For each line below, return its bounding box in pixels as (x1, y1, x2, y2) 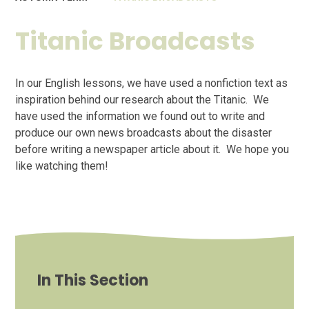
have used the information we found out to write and (15, 109, 266, 123)
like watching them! (15, 159, 109, 172)
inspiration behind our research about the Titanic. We (15, 92, 270, 106)
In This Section (37, 269, 149, 291)
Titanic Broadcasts (15, 23, 256, 59)
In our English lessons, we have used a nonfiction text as (15, 76, 288, 90)
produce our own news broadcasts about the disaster (15, 126, 272, 139)
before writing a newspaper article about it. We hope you (15, 142, 290, 156)
